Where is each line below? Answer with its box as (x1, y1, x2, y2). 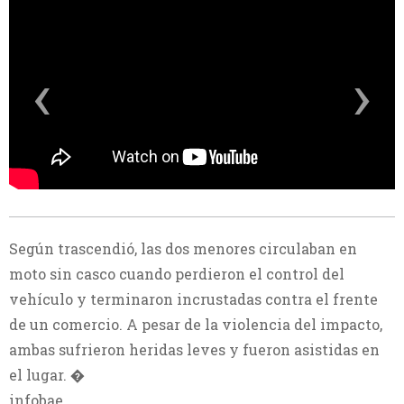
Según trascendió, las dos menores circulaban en (9, 239, 357, 259)
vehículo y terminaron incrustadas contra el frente (9, 289, 378, 309)
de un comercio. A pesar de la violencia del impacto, (9, 315, 382, 335)
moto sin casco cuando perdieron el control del (9, 264, 344, 284)
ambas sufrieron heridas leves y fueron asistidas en (9, 340, 380, 360)
